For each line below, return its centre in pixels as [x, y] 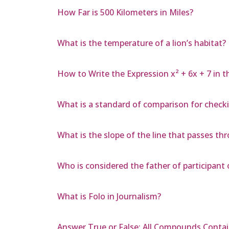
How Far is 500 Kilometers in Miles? [125, 13]
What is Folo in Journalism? [109, 197]
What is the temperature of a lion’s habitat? [142, 43]
